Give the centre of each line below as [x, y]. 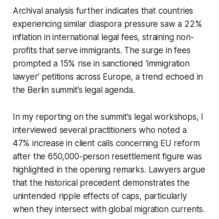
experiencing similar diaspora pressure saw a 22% [107, 24]
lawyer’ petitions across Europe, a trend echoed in [108, 77]
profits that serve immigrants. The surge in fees [101, 50]
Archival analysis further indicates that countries [103, 11]
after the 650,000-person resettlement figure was [107, 156]
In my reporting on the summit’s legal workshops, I [108, 117]
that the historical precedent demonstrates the [101, 183]
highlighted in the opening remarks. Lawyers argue [109, 169]
